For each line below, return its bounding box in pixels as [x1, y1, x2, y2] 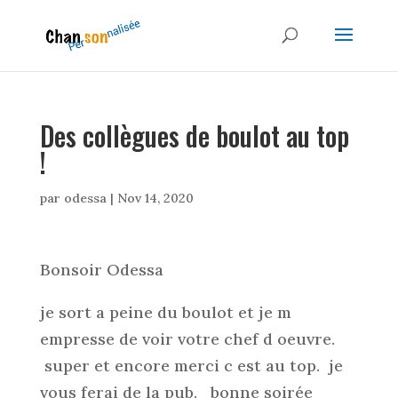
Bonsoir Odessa [39, 259, 163, 280]
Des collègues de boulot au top [39, 115, 349, 155]
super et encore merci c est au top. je [39, 355, 343, 376]
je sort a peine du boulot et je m [39, 302, 291, 322]
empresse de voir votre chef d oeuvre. [39, 329, 339, 349]
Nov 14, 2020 [116, 190, 194, 206]
